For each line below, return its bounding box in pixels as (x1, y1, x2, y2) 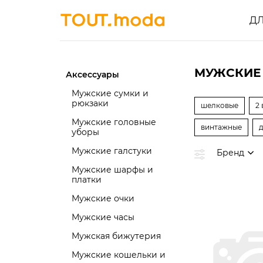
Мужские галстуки (72, 146, 152, 156)
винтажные (201, 123, 242, 131)
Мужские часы (72, 212, 134, 222)
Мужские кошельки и (72, 249, 166, 260)
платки (72, 174, 102, 185)
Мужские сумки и (72, 88, 149, 99)
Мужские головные (72, 117, 156, 127)
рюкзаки (72, 98, 109, 109)
